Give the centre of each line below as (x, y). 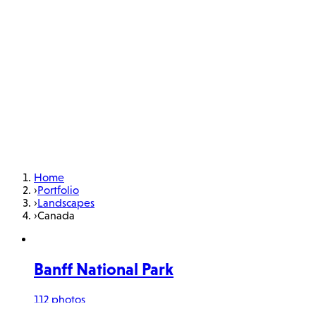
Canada (56, 215)
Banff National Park (104, 269)
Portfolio (58, 190)
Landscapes (66, 202)
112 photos (60, 299)
